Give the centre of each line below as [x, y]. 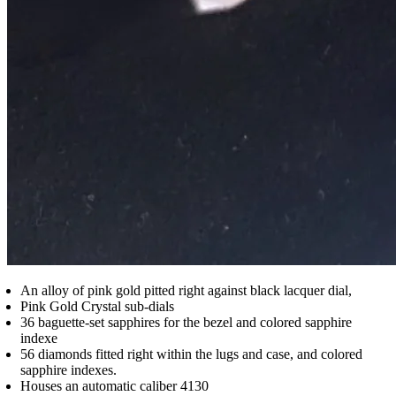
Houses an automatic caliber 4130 [114, 385]
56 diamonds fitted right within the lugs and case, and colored [191, 354]
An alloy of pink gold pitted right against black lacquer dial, [186, 290]
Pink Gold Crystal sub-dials [97, 306]
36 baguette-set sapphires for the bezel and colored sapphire [186, 322]
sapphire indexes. [69, 369]
